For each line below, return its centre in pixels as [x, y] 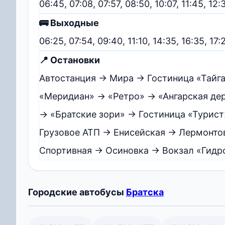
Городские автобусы [77, 192]
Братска [145, 192]
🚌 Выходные [69, 23]
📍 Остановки [70, 60]
